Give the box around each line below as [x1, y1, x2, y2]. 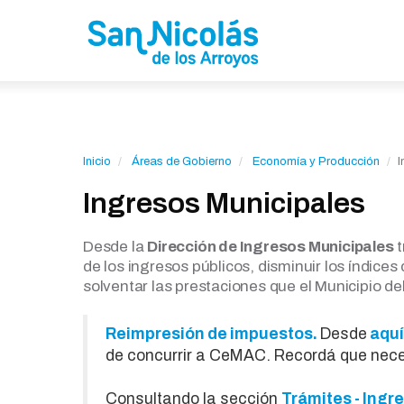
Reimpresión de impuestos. [106, 326, 317, 343]
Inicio [83, 155, 111, 168]
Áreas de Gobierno [132, 155, 232, 168]
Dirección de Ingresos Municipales [147, 238, 394, 255]
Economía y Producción [252, 155, 380, 168]
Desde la [83, 238, 148, 255]
